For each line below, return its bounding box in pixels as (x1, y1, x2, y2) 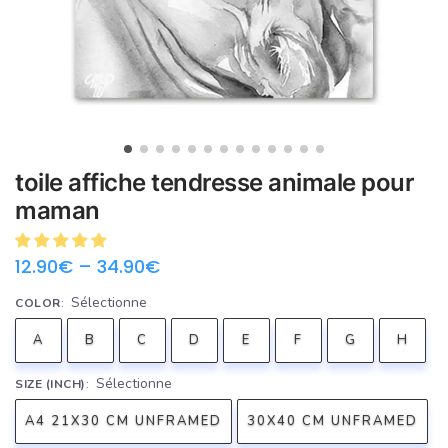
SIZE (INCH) (15, 375, 86, 392)
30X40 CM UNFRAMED (247, 411, 418, 430)
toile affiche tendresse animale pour (15, 167, 414, 197)
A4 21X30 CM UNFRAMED (25, 411, 222, 430)
